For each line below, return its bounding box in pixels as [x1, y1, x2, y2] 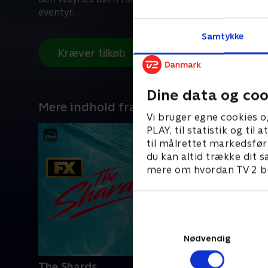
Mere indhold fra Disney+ [38, 100, 185, 114]
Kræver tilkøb [57, 46, 126, 59]
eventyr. [38, 7, 74, 18]
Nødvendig [183, 233, 231, 243]
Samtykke [201, 31, 244, 41]
